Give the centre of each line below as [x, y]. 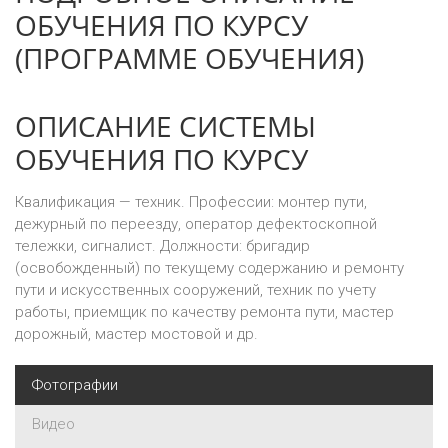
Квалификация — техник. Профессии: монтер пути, [191, 202]
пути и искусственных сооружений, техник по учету [195, 290]
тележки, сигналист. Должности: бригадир [162, 246]
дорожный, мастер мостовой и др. [136, 334]
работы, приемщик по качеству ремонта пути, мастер [204, 312]
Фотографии [75, 385]
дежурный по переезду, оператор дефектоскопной [196, 224]
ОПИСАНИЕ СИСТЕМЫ [165, 126]
